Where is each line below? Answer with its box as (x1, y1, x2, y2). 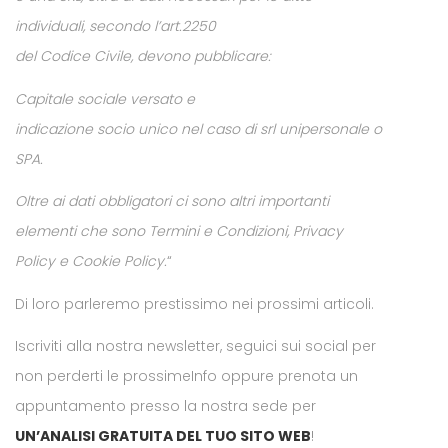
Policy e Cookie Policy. (15, 251, 167, 271)
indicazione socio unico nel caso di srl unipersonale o (15, 118, 382, 139)
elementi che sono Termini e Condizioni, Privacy (15, 221, 343, 241)
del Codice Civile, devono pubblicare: (15, 46, 271, 66)
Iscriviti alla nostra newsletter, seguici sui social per (15, 336, 376, 356)
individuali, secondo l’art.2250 (15, 16, 216, 36)
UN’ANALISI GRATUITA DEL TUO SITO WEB (15, 426, 311, 446)
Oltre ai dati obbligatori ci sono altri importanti (15, 191, 329, 211)
